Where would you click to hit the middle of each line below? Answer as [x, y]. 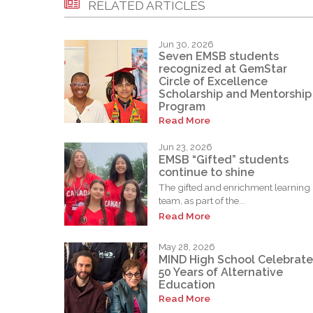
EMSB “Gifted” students [224, 159]
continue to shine [206, 172]
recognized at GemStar [223, 69]
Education [187, 284]
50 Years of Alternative [221, 272]
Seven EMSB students [219, 57]
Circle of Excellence [213, 82]
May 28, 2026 [187, 247]
